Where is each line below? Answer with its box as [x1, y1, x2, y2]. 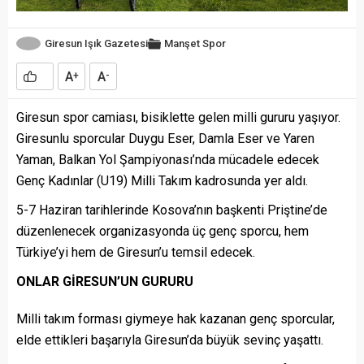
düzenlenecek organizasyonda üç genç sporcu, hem [16, 223, 309, 240]
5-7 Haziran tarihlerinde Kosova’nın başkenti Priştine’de [16, 202, 327, 219]
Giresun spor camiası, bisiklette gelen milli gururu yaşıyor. [16, 110, 340, 126]
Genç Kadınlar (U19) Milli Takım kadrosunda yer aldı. [16, 173, 308, 189]
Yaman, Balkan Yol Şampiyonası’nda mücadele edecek [16, 152, 319, 168]
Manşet [164, 37, 200, 50]
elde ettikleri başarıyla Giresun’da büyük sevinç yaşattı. [16, 332, 323, 349]
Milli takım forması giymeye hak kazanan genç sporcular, [16, 311, 335, 327]
